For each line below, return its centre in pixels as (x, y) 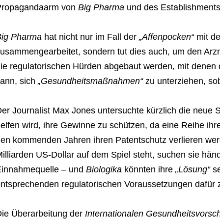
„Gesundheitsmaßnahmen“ (90, 81)
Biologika (104, 170)
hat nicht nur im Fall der (89, 37)
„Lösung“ (191, 170)
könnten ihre (147, 170)
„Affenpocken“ (165, 37)
